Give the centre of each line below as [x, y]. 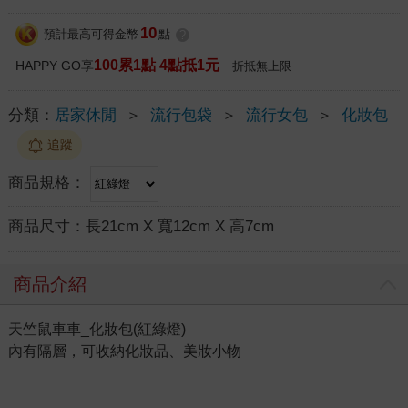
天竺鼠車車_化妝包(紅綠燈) [97, 329]
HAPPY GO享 [54, 65]
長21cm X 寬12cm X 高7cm [179, 226]
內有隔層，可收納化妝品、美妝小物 [124, 351]
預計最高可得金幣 [91, 35]
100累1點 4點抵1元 [156, 65]
